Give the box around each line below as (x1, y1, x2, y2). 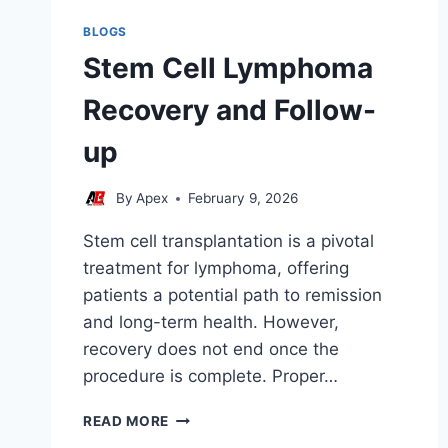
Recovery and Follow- (83, 92, 376, 127)
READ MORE (83, 413, 170, 430)
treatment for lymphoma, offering (83, 258, 349, 279)
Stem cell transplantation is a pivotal (83, 231, 374, 252)
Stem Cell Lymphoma (83, 50, 373, 85)
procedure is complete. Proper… (83, 366, 338, 387)
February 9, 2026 (188, 190, 299, 207)
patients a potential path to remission (83, 285, 382, 306)
